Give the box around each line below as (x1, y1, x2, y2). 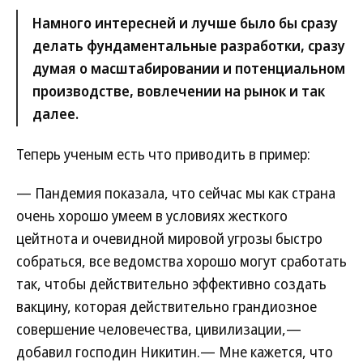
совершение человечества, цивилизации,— (16, 319, 301, 339)
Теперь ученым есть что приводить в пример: (16, 144, 310, 164)
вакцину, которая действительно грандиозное (16, 297, 317, 316)
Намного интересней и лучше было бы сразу (32, 13, 338, 32)
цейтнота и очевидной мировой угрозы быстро (16, 228, 322, 248)
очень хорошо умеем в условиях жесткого (16, 206, 288, 225)
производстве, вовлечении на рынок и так (32, 81, 325, 100)
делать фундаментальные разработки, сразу (32, 36, 345, 55)
